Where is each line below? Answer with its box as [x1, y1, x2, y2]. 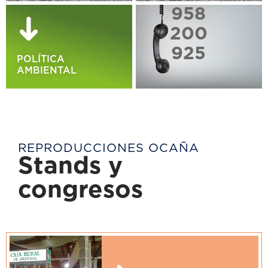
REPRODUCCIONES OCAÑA [18, 142, 199, 154]
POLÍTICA [17, 54, 65, 64]
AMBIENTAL [17, 66, 77, 75]
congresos [18, 178, 143, 202]
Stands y [18, 154, 123, 178]
